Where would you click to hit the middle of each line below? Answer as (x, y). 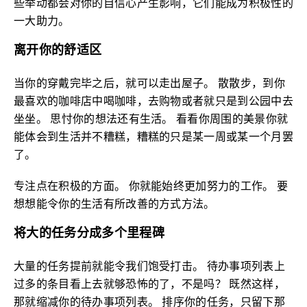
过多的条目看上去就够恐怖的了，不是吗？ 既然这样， (150, 284)
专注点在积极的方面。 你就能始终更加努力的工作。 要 (151, 186)
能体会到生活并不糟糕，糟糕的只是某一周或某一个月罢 (154, 136)
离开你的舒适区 (58, 51)
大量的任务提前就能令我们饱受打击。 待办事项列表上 (149, 266)
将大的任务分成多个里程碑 (89, 234)
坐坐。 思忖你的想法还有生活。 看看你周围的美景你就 (151, 119)
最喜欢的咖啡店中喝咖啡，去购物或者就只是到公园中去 (154, 101)
